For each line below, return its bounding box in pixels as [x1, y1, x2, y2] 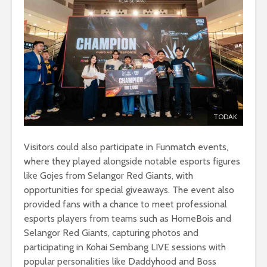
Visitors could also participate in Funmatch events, [24, 141, 228, 153]
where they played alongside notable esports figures [24, 156, 240, 167]
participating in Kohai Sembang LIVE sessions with [24, 241, 226, 253]
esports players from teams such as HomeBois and [24, 213, 231, 225]
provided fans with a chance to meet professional [24, 198, 227, 210]
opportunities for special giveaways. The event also [24, 184, 234, 196]
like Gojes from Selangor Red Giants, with [24, 170, 193, 182]
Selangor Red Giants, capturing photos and [24, 227, 198, 239]
